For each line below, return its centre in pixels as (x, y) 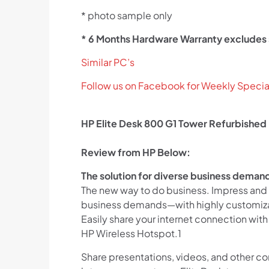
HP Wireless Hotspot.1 (131, 234)
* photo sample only (126, 16)
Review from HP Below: (135, 153)
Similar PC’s (107, 62)
